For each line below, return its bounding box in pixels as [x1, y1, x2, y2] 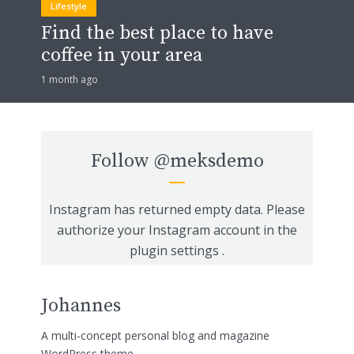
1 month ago [41, 72, 98, 86]
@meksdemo [153, 149, 264, 173]
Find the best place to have [41, 21, 273, 45]
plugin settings [130, 241, 222, 259]
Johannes [41, 293, 121, 318]
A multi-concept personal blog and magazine [41, 328, 269, 344]
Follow [90, 149, 154, 173]
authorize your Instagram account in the [57, 220, 297, 239]
